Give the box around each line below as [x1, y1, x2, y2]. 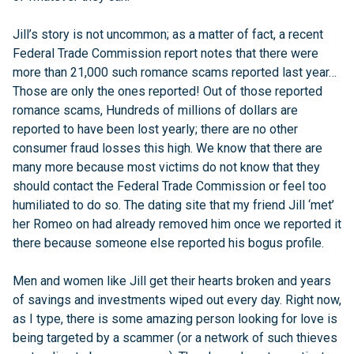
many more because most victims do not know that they [13, 160, 320, 175]
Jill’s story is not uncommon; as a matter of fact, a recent [13, 27, 323, 42]
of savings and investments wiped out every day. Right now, [13, 292, 341, 307]
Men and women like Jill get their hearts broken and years [13, 273, 331, 288]
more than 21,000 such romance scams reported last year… [13, 65, 337, 80]
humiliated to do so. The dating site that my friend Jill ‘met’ [13, 198, 334, 213]
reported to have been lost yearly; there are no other [13, 122, 298, 137]
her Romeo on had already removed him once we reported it [13, 217, 341, 232]
